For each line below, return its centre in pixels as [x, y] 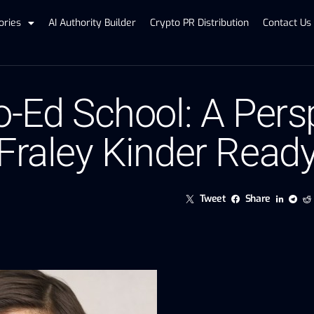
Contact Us [287, 23]
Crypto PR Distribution [200, 23]
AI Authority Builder [93, 23]
